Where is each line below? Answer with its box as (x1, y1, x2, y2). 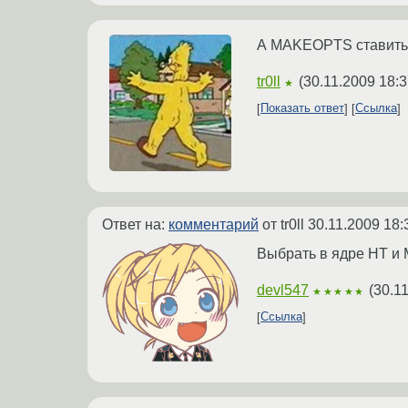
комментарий (168, 216, 259, 232)
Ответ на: (102, 216, 168, 232)
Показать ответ (260, 101, 344, 116)
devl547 (257, 281, 309, 298)
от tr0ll (259, 216, 308, 232)
